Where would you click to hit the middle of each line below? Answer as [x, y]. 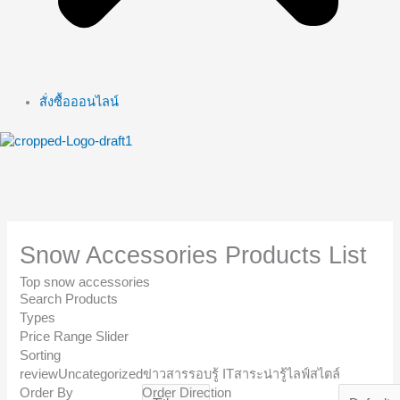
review [39, 375]
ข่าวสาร [166, 375]
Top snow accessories [85, 283]
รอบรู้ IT [212, 375]
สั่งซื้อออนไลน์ [79, 102]
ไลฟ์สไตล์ [314, 375]
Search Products [69, 300]
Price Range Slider [75, 337]
